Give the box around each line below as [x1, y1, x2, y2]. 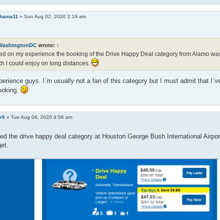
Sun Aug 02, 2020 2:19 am [24, 13, 86, 19]
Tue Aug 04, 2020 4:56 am [11, 114, 73, 120]
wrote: [36, 42, 56, 48]
